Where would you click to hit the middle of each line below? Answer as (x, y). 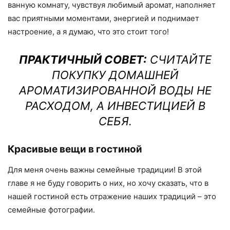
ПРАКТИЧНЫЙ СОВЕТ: (83, 59)
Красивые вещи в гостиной (75, 149)
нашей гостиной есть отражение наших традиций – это (112, 196)
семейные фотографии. (52, 209)
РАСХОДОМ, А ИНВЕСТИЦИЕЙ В (115, 106)
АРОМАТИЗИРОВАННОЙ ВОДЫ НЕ (115, 90)
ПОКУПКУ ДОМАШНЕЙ (115, 75)
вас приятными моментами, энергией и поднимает (103, 18)
